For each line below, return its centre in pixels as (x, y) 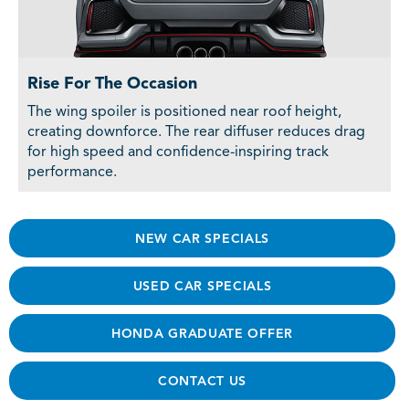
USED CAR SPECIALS (202, 286)
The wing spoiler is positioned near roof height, (184, 112)
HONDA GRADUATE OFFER (202, 334)
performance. (72, 172)
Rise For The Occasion (112, 84)
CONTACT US (202, 381)
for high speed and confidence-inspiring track (178, 152)
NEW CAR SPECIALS (202, 239)
